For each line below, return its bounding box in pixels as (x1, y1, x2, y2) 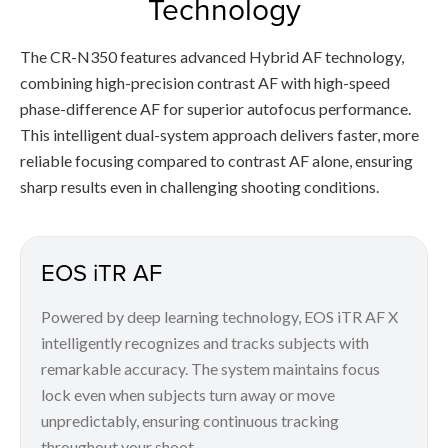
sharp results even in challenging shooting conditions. (20, 177, 379, 197)
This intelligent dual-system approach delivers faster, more (20, 125, 419, 145)
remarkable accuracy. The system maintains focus (41, 359, 380, 379)
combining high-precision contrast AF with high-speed (20, 73, 390, 93)
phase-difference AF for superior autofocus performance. (20, 99, 411, 119)
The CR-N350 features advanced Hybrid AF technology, (20, 47, 404, 67)
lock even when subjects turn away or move (41, 385, 335, 405)
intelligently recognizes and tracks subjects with (41, 333, 369, 353)
